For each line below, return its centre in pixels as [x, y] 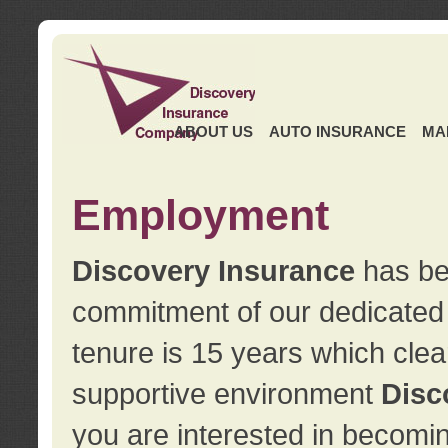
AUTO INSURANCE [337, 132]
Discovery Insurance [213, 271]
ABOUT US [213, 132]
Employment [200, 215]
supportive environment [226, 394]
